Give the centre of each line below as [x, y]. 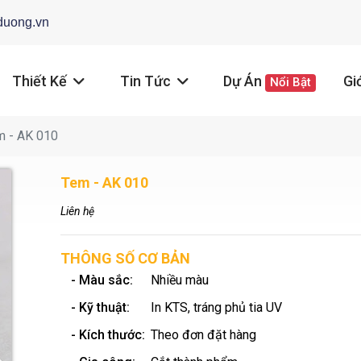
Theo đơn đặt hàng [203, 335]
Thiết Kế [41, 81]
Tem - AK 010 [104, 183]
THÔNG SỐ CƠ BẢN [125, 258]
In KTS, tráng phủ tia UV [216, 307]
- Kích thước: [108, 335]
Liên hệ [77, 211]
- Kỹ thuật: [101, 307]
